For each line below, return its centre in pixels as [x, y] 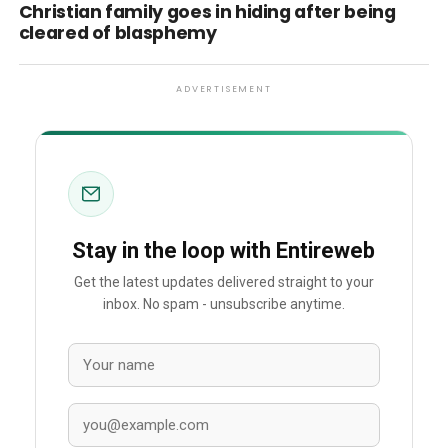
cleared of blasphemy [117, 33]
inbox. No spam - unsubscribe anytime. [223, 304]
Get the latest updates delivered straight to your [223, 282]
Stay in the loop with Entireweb [224, 250]
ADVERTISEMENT [224, 89]
